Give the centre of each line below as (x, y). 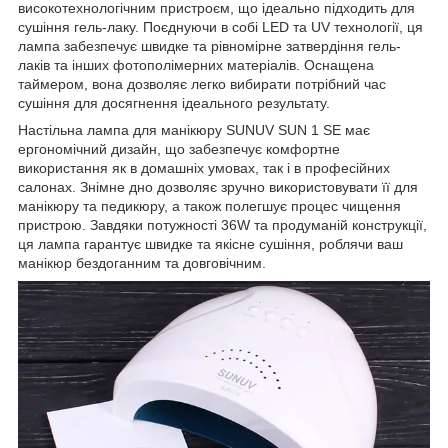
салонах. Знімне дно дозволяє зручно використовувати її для (218, 187)
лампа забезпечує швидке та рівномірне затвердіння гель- (209, 46)
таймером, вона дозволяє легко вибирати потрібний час (202, 84)
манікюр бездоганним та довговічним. (142, 263)
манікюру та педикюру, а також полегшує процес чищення (209, 206)
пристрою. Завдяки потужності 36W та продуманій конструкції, (222, 225)
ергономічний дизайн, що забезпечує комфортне (179, 149)
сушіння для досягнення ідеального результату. (174, 103)
